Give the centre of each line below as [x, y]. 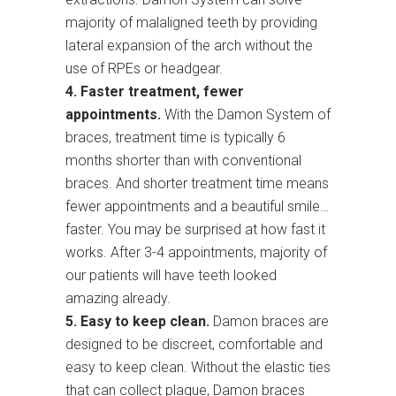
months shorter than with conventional [183, 161]
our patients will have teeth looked [171, 276]
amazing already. [118, 299]
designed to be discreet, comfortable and [194, 345]
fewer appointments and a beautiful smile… [197, 207]
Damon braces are [269, 322]
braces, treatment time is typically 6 [175, 138]
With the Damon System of [246, 115]
